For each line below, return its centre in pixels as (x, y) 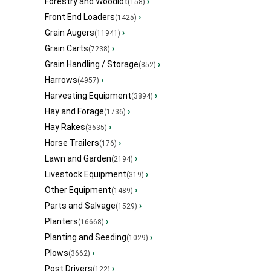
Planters (61, 222)
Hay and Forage (74, 112)
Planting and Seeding (86, 237)
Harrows (61, 80)
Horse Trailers (72, 143)
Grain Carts (67, 49)
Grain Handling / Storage (92, 64)
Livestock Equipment (86, 175)
